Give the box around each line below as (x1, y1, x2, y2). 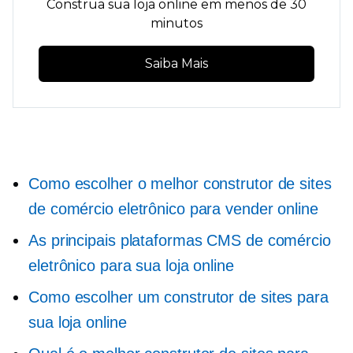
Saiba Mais (145, 56, 208, 72)
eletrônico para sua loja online (28, 257, 234, 274)
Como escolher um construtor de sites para (28, 288, 329, 306)
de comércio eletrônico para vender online (28, 200, 318, 217)
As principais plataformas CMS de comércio (28, 232, 331, 249)
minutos (150, 16, 203, 32)
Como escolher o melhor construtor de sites (28, 175, 332, 192)
